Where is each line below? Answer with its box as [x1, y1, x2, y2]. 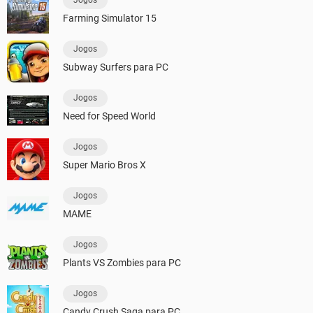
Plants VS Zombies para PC [63, 257, 181, 269]
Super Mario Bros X [63, 159, 146, 171]
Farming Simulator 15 [63, 13, 156, 24]
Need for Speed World [63, 110, 156, 122]
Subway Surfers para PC [63, 61, 168, 73]
